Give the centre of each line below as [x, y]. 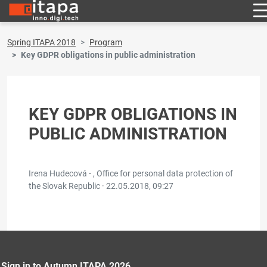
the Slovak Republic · [67, 186]
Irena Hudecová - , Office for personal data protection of [131, 173]
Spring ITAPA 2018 [41, 42]
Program [106, 42]
